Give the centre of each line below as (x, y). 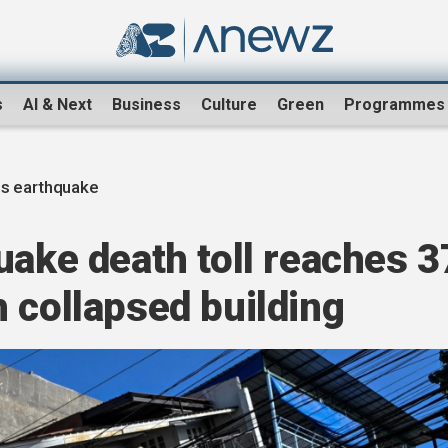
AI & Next (57, 105)
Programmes (394, 105)
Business (146, 105)
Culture (229, 105)
